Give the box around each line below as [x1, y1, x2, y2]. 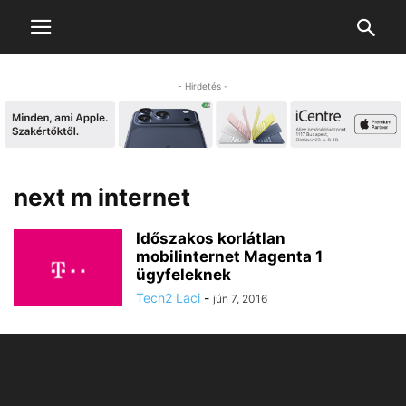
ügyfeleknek [136, 266, 231, 285]
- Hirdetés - [178, 81, 228, 92]
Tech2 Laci [136, 290, 200, 306]
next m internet [14, 183, 190, 212]
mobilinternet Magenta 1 [136, 247, 323, 266]
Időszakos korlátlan [136, 229, 285, 248]
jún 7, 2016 [213, 292, 267, 306]
